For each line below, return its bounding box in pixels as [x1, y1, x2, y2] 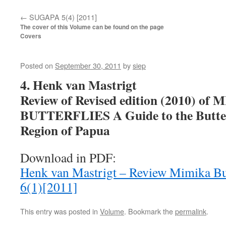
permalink [175, 206, 206, 216]
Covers [20, 32, 41, 40]
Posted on [20, 60, 53, 71]
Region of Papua [20, 121, 110, 140]
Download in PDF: [20, 149, 116, 166]
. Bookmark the [124, 206, 175, 216]
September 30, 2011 [55, 60, 121, 71]
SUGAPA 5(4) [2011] [27, 12, 97, 22]
